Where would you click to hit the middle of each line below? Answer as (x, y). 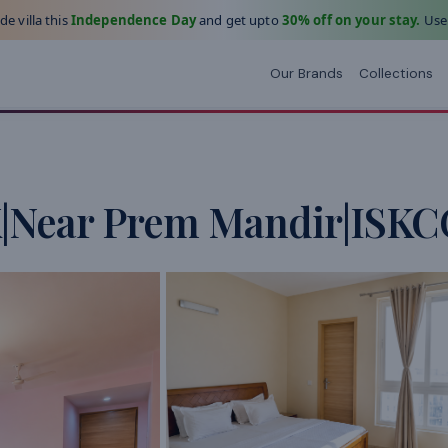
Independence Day (133, 20)
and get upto (238, 20)
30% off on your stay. (351, 20)
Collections (396, 73)
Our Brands (306, 73)
